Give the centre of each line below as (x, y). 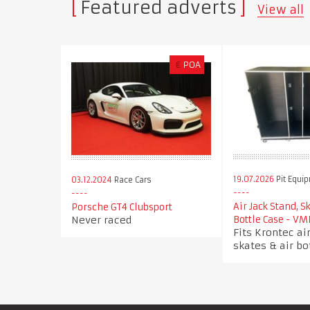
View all (281, 9)
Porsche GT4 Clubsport (122, 208)
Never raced (101, 220)
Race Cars (132, 180)
